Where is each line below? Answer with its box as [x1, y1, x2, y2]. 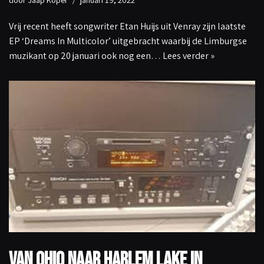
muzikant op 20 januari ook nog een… [9, 49, 163, 62]
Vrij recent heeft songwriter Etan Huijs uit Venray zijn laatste [9, 19, 246, 32]
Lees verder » [163, 49, 214, 62]
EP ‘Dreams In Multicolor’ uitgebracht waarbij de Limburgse [9, 34, 247, 47]
